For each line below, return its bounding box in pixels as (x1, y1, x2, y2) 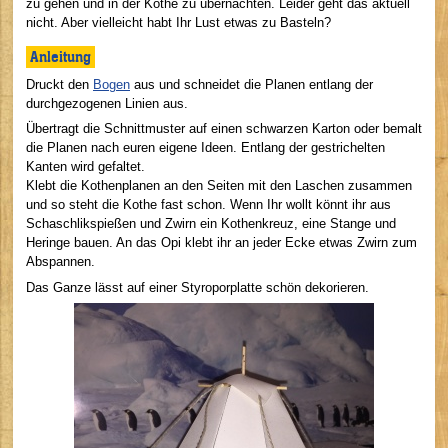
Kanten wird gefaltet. (26, 159, 145, 175)
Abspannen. (26, 254, 95, 270)
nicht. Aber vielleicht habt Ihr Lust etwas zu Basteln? (26, 14, 331, 30)
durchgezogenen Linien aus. (26, 95, 188, 111)
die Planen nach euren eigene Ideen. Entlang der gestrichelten (26, 140, 385, 156)
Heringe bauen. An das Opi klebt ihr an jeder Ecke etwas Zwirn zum (26, 235, 417, 251)
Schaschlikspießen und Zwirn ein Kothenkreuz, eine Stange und (26, 216, 396, 232)
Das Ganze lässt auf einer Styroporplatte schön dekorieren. (26, 279, 369, 295)
